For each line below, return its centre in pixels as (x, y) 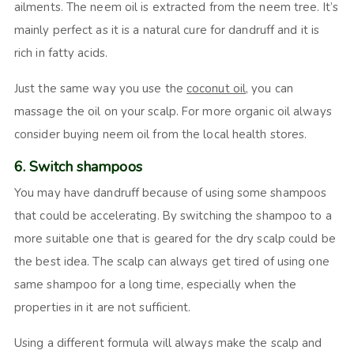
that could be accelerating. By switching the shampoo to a (173, 215)
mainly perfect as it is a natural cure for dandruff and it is (167, 30)
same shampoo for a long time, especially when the (155, 284)
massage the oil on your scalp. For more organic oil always (173, 111)
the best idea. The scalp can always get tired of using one (171, 261)
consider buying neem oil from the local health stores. (160, 134)
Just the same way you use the (100, 88)
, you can (269, 88)
